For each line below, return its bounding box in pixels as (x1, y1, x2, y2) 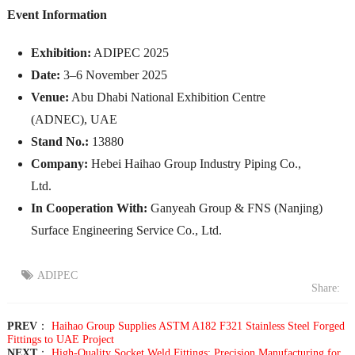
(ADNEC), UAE (30, 112, 117, 126)
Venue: (30, 90, 69, 104)
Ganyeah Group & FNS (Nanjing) (147, 200, 323, 215)
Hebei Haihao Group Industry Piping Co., (87, 156, 301, 170)
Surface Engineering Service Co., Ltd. (30, 223, 222, 237)
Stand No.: (30, 134, 89, 148)
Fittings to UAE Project (6, 333, 114, 345)
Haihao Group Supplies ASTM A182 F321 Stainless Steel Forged (51, 319, 345, 332)
